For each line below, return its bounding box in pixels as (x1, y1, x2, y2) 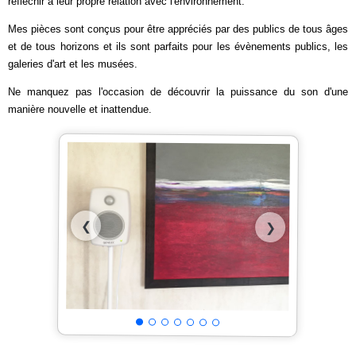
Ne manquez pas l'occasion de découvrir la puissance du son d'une (8, 86, 348, 98)
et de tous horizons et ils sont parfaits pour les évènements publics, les (8, 41, 348, 52)
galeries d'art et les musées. (8, 58, 137, 70)
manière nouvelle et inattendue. (8, 103, 152, 115)
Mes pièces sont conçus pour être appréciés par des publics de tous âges (8, 23, 348, 35)
